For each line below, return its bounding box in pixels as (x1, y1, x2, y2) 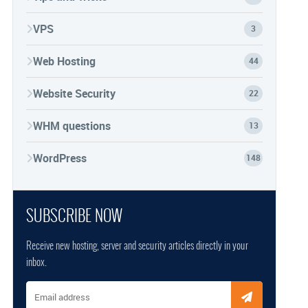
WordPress (33, 151, 87, 166)
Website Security (33, 86, 115, 102)
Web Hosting (33, 54, 96, 69)
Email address (25, 282, 94, 298)
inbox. (26, 254, 47, 270)
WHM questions (33, 118, 111, 134)
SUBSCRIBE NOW (26, 203, 122, 228)
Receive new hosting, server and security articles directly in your (26, 238, 248, 254)
